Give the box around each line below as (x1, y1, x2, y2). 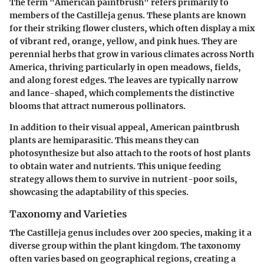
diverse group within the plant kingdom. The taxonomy (9, 240, 240, 251)
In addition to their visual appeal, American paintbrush (9, 121, 239, 133)
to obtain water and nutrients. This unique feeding (9, 160, 221, 171)
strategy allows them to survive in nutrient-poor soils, (9, 173, 237, 184)
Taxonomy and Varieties (9, 207, 127, 220)
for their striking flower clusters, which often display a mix (9, 22, 255, 34)
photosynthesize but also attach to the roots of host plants (9, 147, 250, 159)
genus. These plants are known (115, 9, 246, 21)
